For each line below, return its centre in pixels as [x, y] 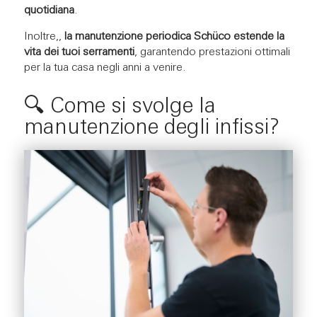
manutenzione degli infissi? [151, 128]
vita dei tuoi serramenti [79, 52]
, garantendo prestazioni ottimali [212, 52]
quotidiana [49, 10]
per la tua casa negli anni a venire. [105, 68]
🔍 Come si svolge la [120, 107]
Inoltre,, [44, 36]
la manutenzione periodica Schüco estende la [174, 36]
